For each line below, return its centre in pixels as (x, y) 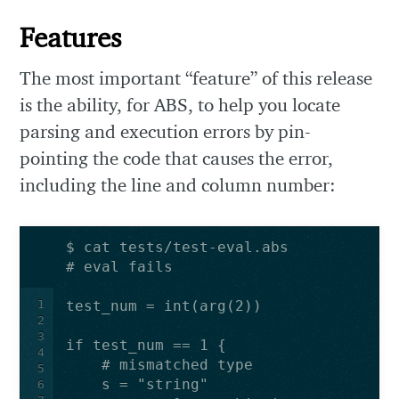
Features (71, 37)
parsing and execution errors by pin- (166, 131)
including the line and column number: (178, 184)
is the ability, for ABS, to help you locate (180, 104)
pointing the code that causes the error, (177, 158)
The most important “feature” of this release (196, 77)
